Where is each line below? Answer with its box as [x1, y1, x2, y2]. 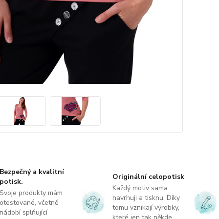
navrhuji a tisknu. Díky [112, 193, 180, 202]
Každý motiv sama [112, 183, 168, 193]
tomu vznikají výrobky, [112, 203, 179, 212]
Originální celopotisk [112, 172, 184, 181]
